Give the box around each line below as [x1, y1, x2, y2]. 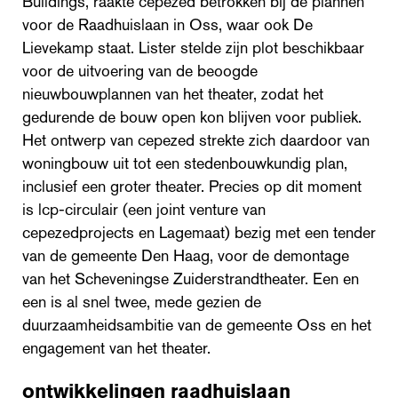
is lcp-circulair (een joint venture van [22, 198, 266, 220]
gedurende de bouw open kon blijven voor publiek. [22, 106, 362, 128]
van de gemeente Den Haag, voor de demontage [22, 244, 349, 267]
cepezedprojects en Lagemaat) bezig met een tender [22, 221, 376, 243]
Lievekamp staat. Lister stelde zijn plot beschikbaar [22, 36, 364, 59]
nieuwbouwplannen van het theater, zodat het [22, 83, 323, 105]
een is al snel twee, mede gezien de [22, 291, 261, 313]
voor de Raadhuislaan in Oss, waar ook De [22, 13, 313, 36]
